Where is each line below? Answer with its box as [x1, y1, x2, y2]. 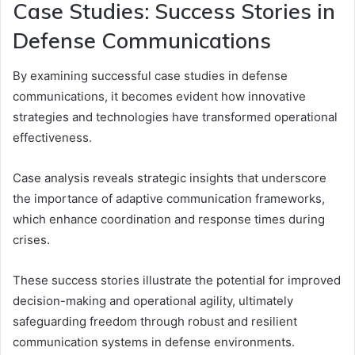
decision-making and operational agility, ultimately [13, 293, 293, 308]
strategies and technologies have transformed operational [13, 109, 338, 124]
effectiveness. [13, 130, 92, 145]
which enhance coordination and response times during [13, 212, 325, 227]
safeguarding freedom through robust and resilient [13, 314, 297, 329]
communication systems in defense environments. [13, 334, 295, 349]
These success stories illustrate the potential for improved [13, 273, 341, 288]
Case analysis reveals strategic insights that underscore [13, 170, 326, 185]
